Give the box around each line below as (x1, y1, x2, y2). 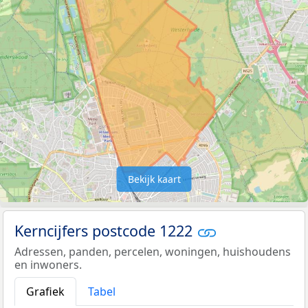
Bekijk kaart (127, 172, 181, 186)
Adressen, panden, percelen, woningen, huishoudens (14, 244, 291, 260)
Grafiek (26, 284, 65, 300)
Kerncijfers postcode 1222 (14, 220, 197, 241)
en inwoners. (14, 257, 82, 273)
